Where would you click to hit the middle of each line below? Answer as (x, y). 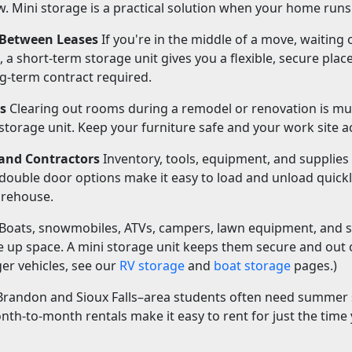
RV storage (152, 265)
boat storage (252, 265)
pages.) (314, 265)
